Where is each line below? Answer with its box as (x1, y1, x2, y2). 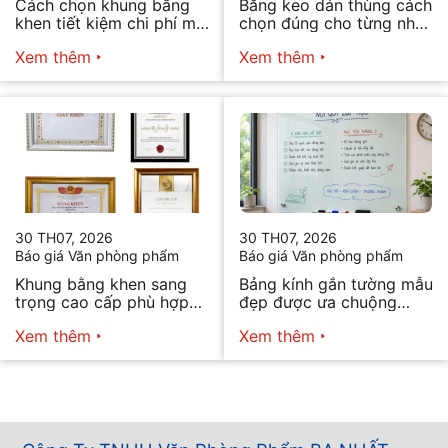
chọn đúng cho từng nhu (239, 12, 424, 33)
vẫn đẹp (15, 30, 76, 51)
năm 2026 (239, 309, 316, 330)
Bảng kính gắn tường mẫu (239, 273, 433, 294)
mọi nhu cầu (15, 309, 107, 330)
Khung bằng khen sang (15, 273, 187, 294)
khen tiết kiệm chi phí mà (15, 12, 205, 33)
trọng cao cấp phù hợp (15, 291, 189, 312)
